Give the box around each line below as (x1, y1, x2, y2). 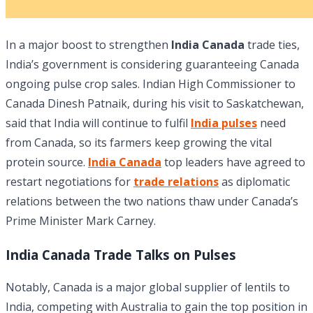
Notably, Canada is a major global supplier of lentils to (6, 279, 290, 296)
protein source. (6, 154, 88, 170)
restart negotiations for (6, 174, 133, 190)
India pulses (191, 115, 257, 131)
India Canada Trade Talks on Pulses (6, 246, 236, 265)
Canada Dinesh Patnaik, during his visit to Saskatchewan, (6, 96, 304, 112)
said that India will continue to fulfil (6, 115, 191, 131)
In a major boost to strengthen (6, 37, 171, 53)
